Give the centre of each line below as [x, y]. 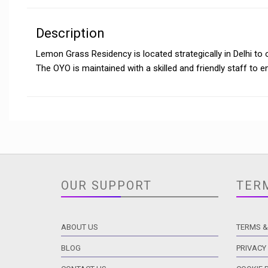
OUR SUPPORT [106, 185]
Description [70, 33]
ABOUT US [80, 227]
